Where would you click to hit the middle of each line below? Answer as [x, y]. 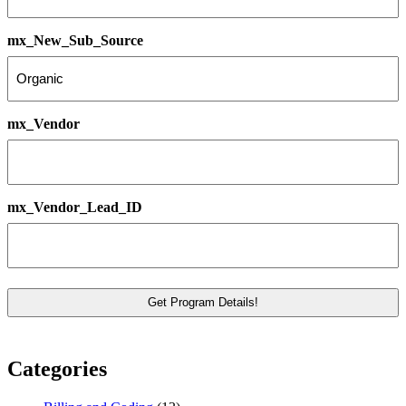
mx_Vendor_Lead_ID [75, 207]
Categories [57, 368]
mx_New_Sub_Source [75, 40]
